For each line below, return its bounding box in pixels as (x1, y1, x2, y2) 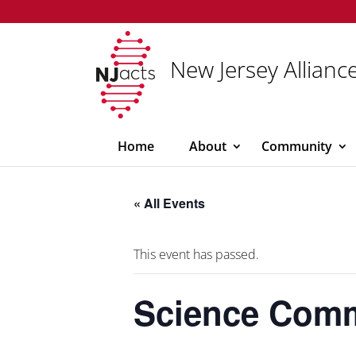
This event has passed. (133, 246, 259, 263)
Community (261, 137, 332, 155)
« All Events (133, 194, 205, 212)
